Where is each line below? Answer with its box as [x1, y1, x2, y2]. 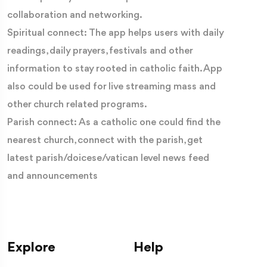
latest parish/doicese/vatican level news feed [7, 153, 209, 163]
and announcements [7, 170, 98, 181]
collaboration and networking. [7, 10, 142, 20]
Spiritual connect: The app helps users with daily [7, 27, 223, 38]
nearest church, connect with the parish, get [7, 135, 203, 145]
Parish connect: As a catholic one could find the [7, 117, 221, 128]
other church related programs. [7, 99, 147, 110]
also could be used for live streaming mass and [7, 81, 216, 92]
